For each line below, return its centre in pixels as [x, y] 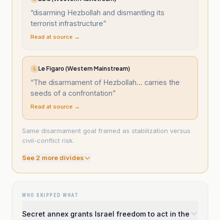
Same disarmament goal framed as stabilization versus [106, 131]
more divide [60, 158]
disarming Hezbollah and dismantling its [99, 13]
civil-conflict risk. [48, 140]
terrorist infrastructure [67, 23]
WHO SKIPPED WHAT [50, 195]
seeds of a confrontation [71, 93]
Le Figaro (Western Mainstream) [84, 69]
